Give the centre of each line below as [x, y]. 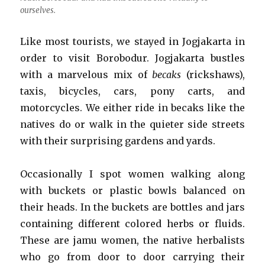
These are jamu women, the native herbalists [132, 240]
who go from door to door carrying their [132, 256]
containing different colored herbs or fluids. [132, 223]
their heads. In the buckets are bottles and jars [132, 207]
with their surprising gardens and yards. [118, 140]
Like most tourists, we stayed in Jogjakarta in [132, 41]
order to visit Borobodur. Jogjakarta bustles [132, 58]
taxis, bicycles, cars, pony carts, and [132, 91]
